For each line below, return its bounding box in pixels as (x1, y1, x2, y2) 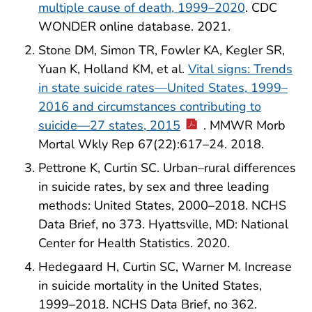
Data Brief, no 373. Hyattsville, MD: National (38, 215, 288, 233)
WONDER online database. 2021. (38, 18, 231, 36)
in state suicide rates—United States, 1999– (38, 79, 288, 97)
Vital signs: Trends (188, 61, 292, 78)
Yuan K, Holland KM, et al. (38, 61, 188, 78)
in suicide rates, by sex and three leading (38, 178, 270, 195)
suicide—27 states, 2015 (38, 117, 180, 134)
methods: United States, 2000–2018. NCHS (38, 196, 286, 214)
